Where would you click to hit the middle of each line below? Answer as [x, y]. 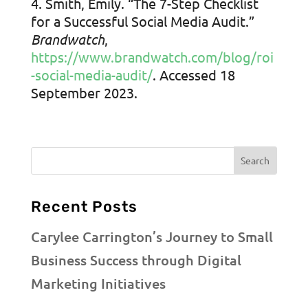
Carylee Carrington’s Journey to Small [152, 236]
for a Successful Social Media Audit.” [142, 21]
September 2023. [84, 93]
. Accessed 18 [194, 75]
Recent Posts [84, 206]
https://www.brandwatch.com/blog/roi [152, 57]
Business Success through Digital [136, 260]
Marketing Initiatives [98, 283]
